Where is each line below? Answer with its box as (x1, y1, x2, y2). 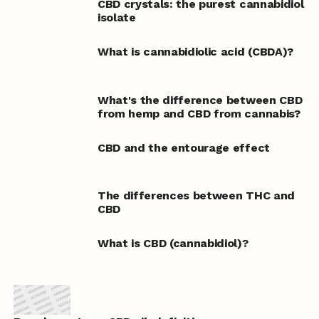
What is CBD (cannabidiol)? (97, 236, 249, 251)
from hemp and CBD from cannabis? (97, 106, 300, 120)
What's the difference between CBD (97, 93, 303, 107)
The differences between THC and (97, 189, 295, 202)
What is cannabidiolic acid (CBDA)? (97, 45, 293, 59)
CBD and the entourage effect (97, 140, 270, 155)
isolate (97, 11, 136, 24)
